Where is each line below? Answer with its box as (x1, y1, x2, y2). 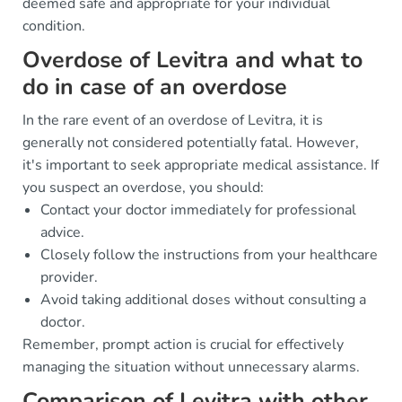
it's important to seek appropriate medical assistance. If (22, 155, 379, 175)
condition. (22, 16, 85, 36)
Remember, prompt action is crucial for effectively (22, 335, 344, 354)
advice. (40, 223, 84, 242)
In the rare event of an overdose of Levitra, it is (22, 110, 323, 130)
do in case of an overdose (22, 72, 287, 102)
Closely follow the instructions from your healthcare (40, 245, 378, 265)
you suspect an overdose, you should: (22, 178, 264, 197)
